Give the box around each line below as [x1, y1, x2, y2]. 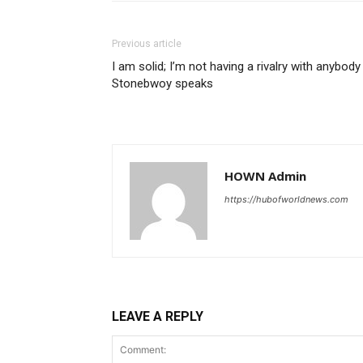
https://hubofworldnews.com [224, 193, 348, 205]
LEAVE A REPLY [112, 308, 203, 324]
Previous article [112, 37, 181, 49]
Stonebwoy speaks [112, 75, 213, 91]
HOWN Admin [224, 167, 306, 184]
